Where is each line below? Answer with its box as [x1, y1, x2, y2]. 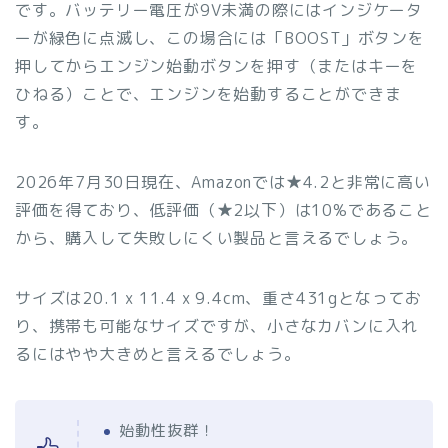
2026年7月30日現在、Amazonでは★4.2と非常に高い [15, 170, 431, 193]
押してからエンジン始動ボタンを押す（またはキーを [15, 54, 419, 77]
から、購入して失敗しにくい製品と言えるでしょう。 [15, 226, 419, 249]
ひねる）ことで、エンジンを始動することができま [15, 82, 402, 105]
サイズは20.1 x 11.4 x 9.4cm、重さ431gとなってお [15, 286, 422, 309]
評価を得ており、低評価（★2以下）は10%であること [15, 198, 432, 221]
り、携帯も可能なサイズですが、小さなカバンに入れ [15, 314, 419, 337]
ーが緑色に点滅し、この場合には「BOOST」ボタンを [15, 26, 425, 49]
